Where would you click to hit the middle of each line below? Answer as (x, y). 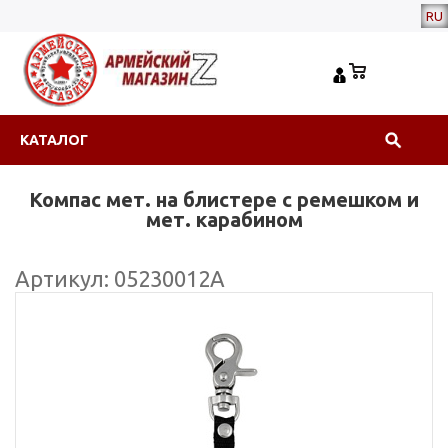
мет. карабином (224, 219)
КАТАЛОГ (54, 140)
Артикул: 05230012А (120, 278)
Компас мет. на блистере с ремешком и (224, 199)
